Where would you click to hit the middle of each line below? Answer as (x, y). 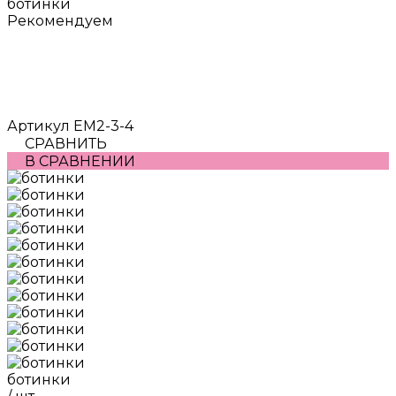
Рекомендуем (60, 20)
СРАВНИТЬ (66, 143)
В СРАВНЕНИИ (80, 161)
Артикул (40, 126)
